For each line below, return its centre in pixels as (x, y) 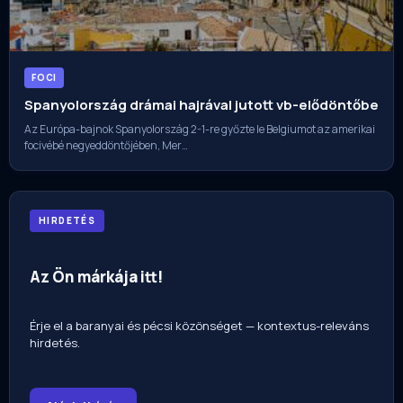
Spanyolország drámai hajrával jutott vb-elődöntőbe (201, 105)
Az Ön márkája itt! (96, 276)
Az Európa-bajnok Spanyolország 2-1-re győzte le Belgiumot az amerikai (200, 130)
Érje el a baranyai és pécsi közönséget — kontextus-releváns (199, 325)
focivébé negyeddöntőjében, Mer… (106, 146)
